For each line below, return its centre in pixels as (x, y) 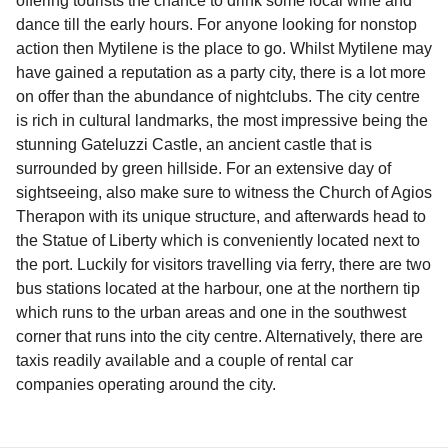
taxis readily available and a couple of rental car (184, 361)
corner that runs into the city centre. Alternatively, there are (219, 337)
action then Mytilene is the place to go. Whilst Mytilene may (224, 49)
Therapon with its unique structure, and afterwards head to (221, 217)
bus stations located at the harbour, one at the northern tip (218, 289)
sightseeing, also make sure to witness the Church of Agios (224, 193)
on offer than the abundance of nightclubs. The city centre (218, 97)
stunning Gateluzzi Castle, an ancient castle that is (194, 145)
